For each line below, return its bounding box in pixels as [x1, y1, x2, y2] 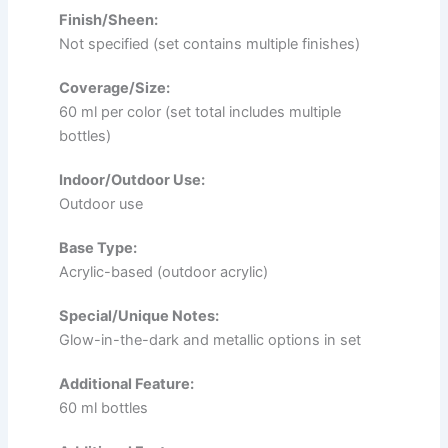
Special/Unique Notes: [59, 306, 219, 325]
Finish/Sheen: [59, 10, 158, 29]
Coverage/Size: [59, 78, 170, 97]
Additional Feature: [59, 374, 194, 393]
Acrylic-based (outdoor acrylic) [59, 262, 268, 281]
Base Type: [59, 238, 137, 257]
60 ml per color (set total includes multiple [59, 102, 341, 121]
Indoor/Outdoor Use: [59, 170, 205, 189]
